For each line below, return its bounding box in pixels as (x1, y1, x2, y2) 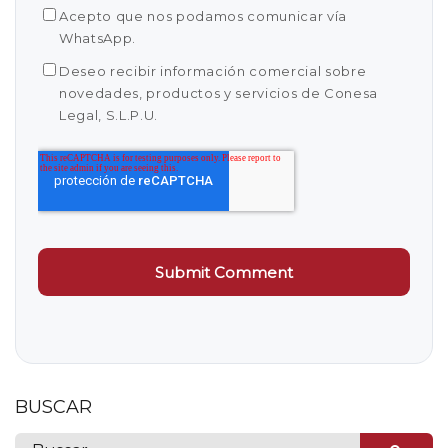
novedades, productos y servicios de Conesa (59, 85, 378, 101)
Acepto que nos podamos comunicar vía (59, 7, 347, 24)
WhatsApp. (59, 29, 136, 46)
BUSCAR (15, 396, 92, 418)
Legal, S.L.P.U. (59, 107, 158, 123)
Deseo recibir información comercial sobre (59, 63, 367, 79)
